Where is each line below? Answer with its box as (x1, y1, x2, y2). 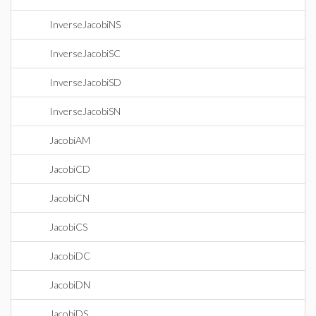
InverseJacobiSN (49, 105, 121, 117)
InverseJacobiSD (49, 76, 121, 88)
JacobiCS (49, 221, 87, 233)
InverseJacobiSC (49, 47, 121, 59)
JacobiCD (49, 163, 90, 175)
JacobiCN (49, 192, 90, 204)
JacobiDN (49, 279, 90, 291)
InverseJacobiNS (49, 18, 121, 30)
